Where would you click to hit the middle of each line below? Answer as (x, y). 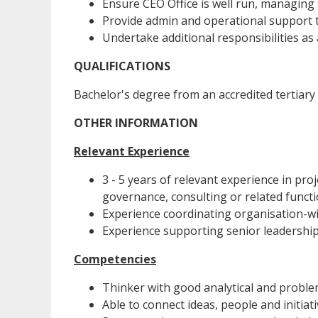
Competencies (115, 259)
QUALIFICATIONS (122, 66)
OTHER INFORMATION (136, 123)
